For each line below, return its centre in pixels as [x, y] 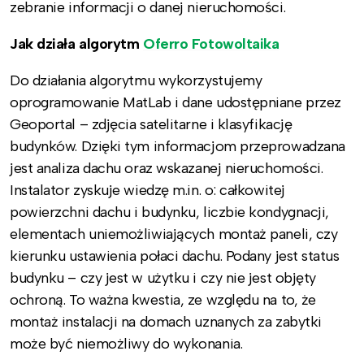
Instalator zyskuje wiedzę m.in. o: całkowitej [147, 191]
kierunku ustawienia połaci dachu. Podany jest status [175, 256]
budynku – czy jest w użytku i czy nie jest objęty [163, 278]
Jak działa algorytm [77, 44]
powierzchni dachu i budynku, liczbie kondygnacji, [169, 212]
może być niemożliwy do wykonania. [126, 344]
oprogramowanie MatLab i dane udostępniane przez [175, 103]
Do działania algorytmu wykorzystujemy [136, 81]
